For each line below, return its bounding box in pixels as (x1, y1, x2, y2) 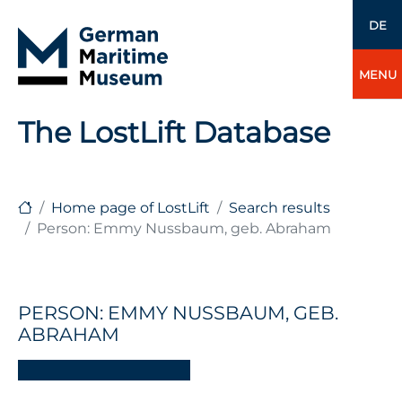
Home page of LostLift (51, 198, 210, 216)
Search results (229, 198, 330, 216)
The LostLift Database (18, 115, 330, 150)
